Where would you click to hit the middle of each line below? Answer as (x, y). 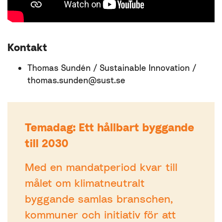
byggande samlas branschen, (99, 199)
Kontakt (27, 47)
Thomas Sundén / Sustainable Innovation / (112, 68)
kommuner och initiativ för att (100, 215)
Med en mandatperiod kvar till (101, 167)
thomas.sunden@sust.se (76, 80)
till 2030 (47, 143)
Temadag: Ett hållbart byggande (110, 127)
